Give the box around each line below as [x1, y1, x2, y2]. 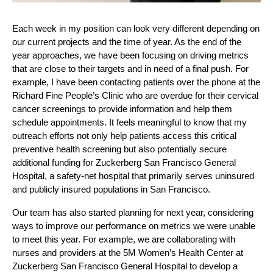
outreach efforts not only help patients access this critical [12, 131, 236, 141]
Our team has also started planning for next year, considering [12, 208, 253, 218]
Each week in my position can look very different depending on [12, 24, 260, 34]
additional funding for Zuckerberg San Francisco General [12, 158, 236, 168]
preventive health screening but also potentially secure [12, 144, 227, 154]
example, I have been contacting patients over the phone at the [12, 77, 260, 87]
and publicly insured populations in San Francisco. [12, 185, 210, 194]
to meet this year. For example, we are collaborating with [12, 235, 235, 244]
